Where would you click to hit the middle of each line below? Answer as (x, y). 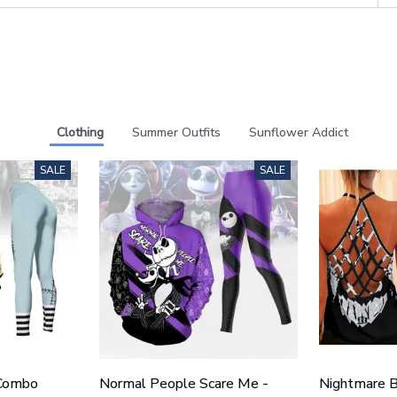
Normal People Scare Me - (184, 383)
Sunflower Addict (298, 132)
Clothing (80, 132)
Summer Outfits (176, 132)
